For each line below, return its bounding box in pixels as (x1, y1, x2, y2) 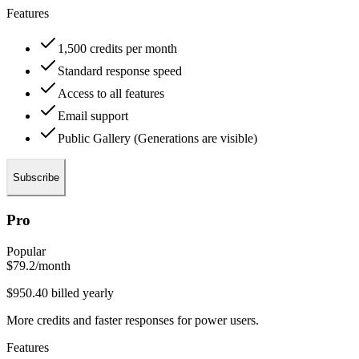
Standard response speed (58, 63, 182, 78)
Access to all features (58, 86, 164, 100)
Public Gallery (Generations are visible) (58, 131, 257, 145)
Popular (6, 244, 46, 258)
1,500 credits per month (58, 41, 177, 55)
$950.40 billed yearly (6, 285, 114, 300)
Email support (58, 108, 128, 123)
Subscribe (13, 171, 59, 184)
